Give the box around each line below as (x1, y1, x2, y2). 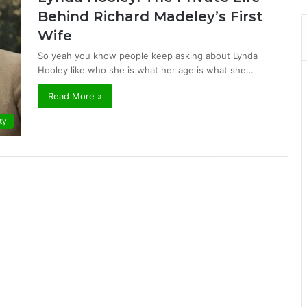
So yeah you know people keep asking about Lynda (38, 50, 258, 61)
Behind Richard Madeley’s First (38, 8, 263, 25)
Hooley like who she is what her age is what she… (38, 64, 254, 75)
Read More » (48, 90, 102, 101)
